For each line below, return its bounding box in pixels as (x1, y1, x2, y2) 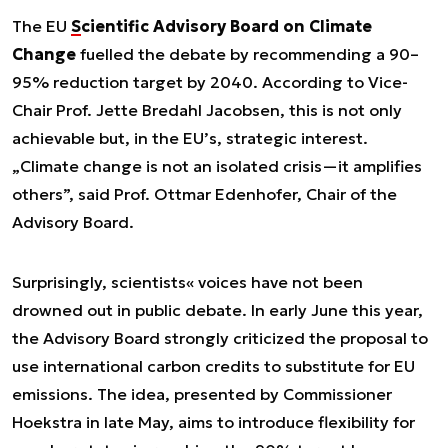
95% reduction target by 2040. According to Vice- (12, 72, 408, 92)
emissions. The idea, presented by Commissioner (12, 384, 392, 404)
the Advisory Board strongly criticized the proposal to (12, 328, 428, 348)
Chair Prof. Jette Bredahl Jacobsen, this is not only (12, 100, 402, 120)
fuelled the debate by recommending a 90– (76, 44, 419, 64)
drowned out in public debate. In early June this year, (12, 300, 423, 320)
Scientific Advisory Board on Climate (71, 16, 372, 36)
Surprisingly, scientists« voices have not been (12, 272, 363, 292)
